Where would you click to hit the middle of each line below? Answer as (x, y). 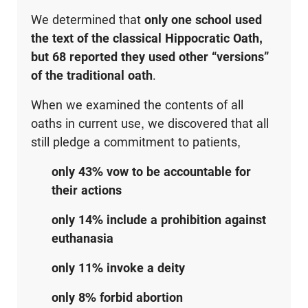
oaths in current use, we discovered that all (150, 124)
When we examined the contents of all (137, 105)
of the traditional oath (91, 76)
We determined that (87, 20)
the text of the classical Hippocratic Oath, (146, 38)
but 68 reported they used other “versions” (150, 57)
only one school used (203, 20)
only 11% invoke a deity (118, 268)
